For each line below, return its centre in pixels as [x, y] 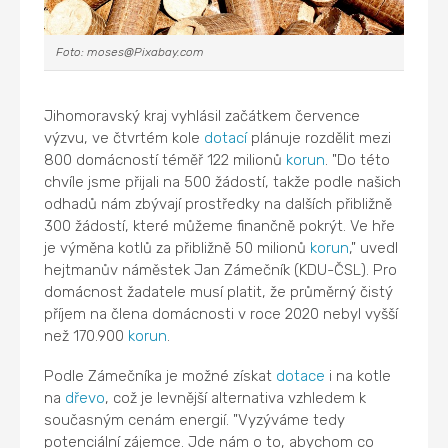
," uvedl [374, 247]
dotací [226, 137]
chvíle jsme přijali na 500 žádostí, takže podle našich [223, 181]
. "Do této [358, 159]
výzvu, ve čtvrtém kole [124, 137]
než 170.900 [86, 335]
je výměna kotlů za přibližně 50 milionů [177, 247]
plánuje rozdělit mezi [319, 137]
